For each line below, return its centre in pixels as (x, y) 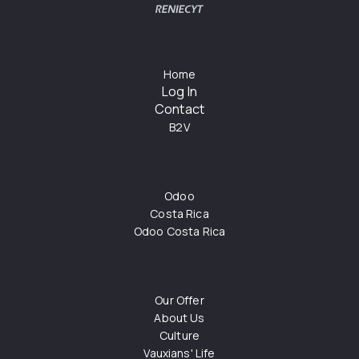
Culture (179, 336)
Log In (179, 92)
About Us (179, 318)
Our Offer (179, 301)
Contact (179, 109)
